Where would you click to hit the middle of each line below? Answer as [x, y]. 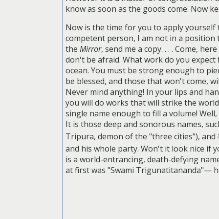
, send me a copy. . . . [137, 49]
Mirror [91, 49]
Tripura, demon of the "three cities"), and [142, 136]
